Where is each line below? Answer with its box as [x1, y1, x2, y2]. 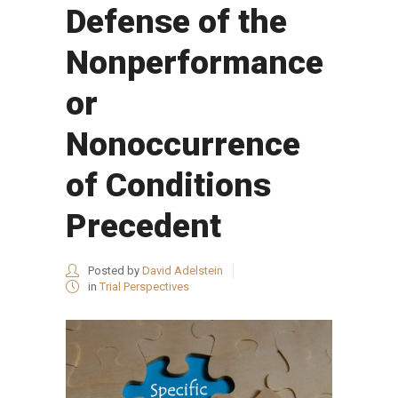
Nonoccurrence [66, 124, 300, 163]
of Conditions [66, 165, 271, 204]
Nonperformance [66, 43, 323, 82]
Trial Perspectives [99, 279, 189, 293]
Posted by [85, 263, 142, 277]
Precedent [66, 206, 221, 245]
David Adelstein [142, 263, 223, 277]
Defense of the [66, 2, 287, 41]
